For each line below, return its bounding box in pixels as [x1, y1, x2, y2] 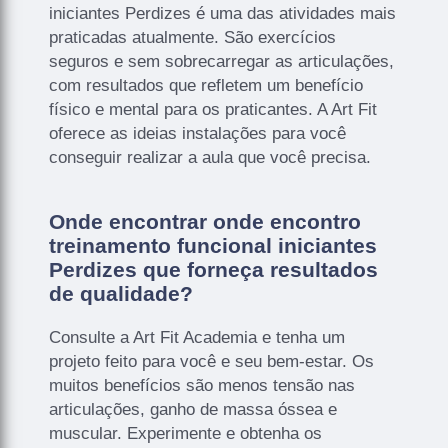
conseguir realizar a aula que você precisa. [49, 147, 372, 167]
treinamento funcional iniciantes [49, 233, 378, 257]
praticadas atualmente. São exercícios [49, 27, 337, 47]
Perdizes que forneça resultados [49, 257, 379, 281]
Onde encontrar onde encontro [49, 209, 362, 233]
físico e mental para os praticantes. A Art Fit [49, 99, 378, 119]
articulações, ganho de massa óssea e [49, 399, 338, 419]
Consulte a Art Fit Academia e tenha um [49, 327, 346, 347]
